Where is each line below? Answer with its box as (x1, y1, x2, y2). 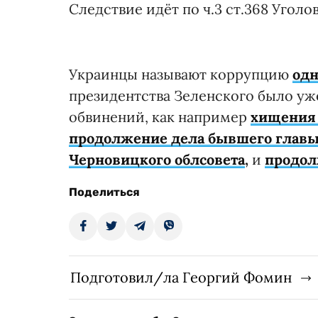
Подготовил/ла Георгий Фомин (70, 268, 292, 286)
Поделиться (69, 185, 140, 199)
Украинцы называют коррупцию (69, 65, 292, 83)
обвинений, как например (69, 107, 251, 126)
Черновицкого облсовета (69, 150, 245, 168)
